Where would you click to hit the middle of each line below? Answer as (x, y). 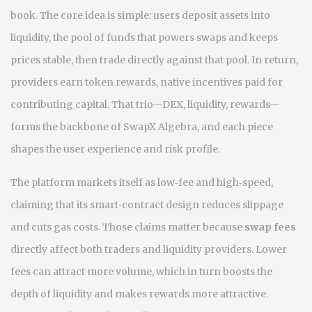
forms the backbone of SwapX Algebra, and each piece (142, 127)
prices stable (41, 60)
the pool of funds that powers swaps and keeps (165, 38)
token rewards (120, 82)
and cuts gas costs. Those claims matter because (127, 227)
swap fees (270, 227)
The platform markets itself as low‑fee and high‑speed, (142, 182)
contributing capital (59, 104)
